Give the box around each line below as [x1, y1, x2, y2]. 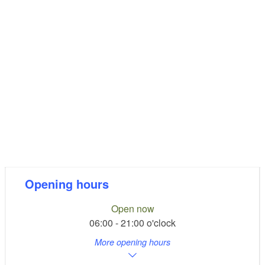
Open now [111, 201, 154, 215]
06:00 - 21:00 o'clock [89, 215, 176, 230]
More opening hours [95, 235, 170, 248]
